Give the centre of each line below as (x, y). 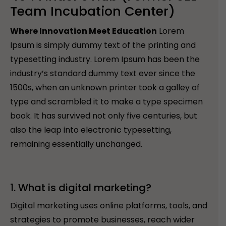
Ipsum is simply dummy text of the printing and (103, 45)
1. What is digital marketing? (81, 188)
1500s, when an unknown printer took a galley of (105, 88)
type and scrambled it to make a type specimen (106, 102)
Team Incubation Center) (93, 12)
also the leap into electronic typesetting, (91, 130)
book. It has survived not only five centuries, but (104, 116)
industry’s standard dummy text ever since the (103, 74)
